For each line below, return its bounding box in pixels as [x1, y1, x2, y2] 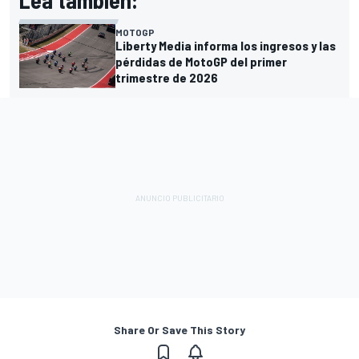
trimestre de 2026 [115, 69, 218, 85]
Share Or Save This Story [114, 322, 245, 337]
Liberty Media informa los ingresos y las [115, 37, 336, 53]
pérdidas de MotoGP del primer [115, 53, 287, 69]
